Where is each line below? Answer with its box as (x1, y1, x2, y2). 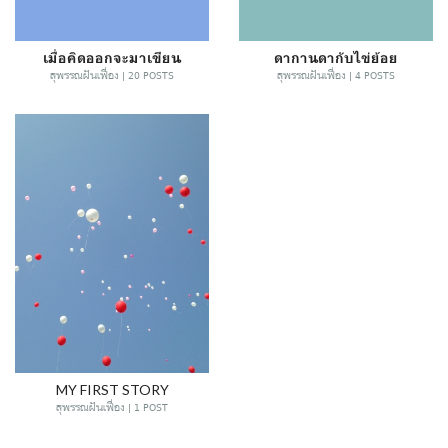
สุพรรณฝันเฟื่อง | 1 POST (56, 397, 168, 418)
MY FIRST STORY (55, 380, 169, 398)
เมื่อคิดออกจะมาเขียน (43, 48, 181, 66)
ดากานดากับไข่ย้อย (274, 48, 398, 66)
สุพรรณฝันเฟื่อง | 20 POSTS (50, 65, 174, 86)
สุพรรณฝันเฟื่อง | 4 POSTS (277, 65, 395, 86)
